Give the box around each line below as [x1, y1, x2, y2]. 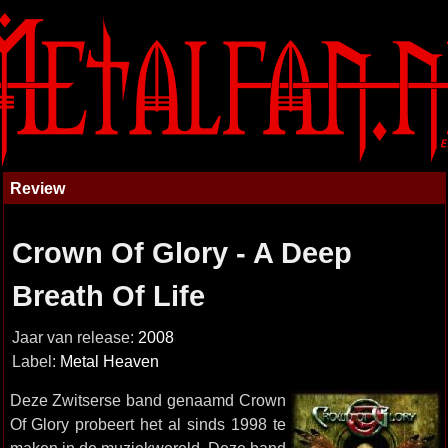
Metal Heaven [59, 353, 159, 370]
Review [9, 179, 65, 197]
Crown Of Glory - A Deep [11, 237, 352, 269]
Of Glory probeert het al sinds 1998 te [9, 415, 286, 433]
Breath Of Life [11, 280, 205, 312]
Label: [11, 353, 60, 370]
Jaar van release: [11, 329, 138, 346]
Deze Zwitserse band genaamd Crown [9, 391, 286, 409]
